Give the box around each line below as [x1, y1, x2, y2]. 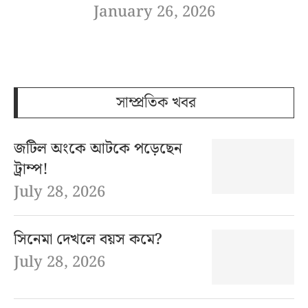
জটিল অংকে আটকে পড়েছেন [14, 136, 182, 161]
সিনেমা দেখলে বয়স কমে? [14, 227, 162, 252]
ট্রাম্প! [14, 157, 48, 181]
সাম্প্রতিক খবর [115, 90, 196, 115]
